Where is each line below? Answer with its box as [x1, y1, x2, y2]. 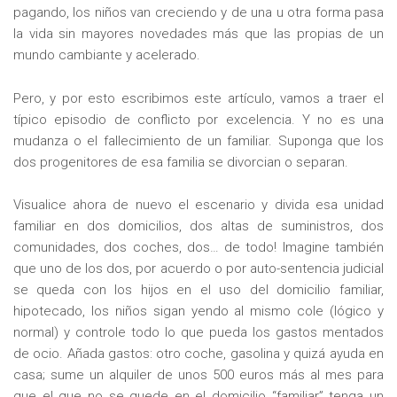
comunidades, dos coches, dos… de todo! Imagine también [13, 239, 384, 256]
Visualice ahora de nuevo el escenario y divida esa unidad [13, 197, 384, 214]
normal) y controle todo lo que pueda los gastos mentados [13, 324, 384, 341]
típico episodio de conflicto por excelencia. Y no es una [13, 111, 384, 128]
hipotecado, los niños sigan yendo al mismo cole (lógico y [13, 303, 384, 320]
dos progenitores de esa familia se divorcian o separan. [13, 153, 349, 170]
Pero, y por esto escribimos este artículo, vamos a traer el [13, 90, 384, 106]
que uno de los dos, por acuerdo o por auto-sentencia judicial [13, 261, 384, 277]
